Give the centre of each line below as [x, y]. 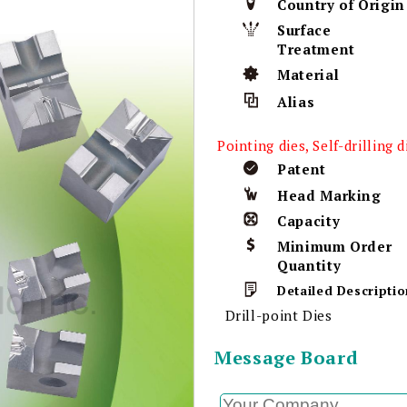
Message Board [287, 357]
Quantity [309, 265]
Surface [304, 30]
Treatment [316, 50]
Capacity [309, 220]
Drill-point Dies [281, 315]
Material [308, 75]
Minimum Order [335, 246]
